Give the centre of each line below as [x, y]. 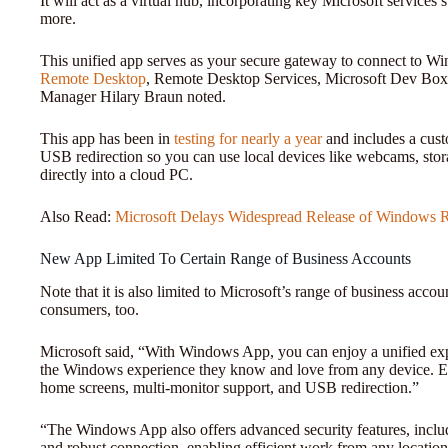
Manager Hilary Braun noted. [133, 96]
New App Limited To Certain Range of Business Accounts [227, 258]
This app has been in [107, 138]
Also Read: [77, 216]
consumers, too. [91, 309]
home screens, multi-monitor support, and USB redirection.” [229, 387]
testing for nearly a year [248, 138]
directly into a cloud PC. [116, 174]
